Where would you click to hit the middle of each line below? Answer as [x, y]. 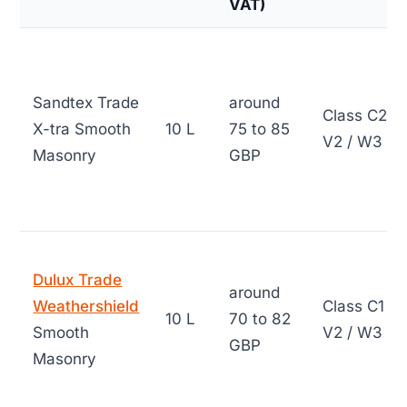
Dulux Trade [78, 280]
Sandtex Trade [86, 103]
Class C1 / [359, 307]
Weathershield [86, 307]
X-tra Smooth [82, 129]
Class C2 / [360, 116]
